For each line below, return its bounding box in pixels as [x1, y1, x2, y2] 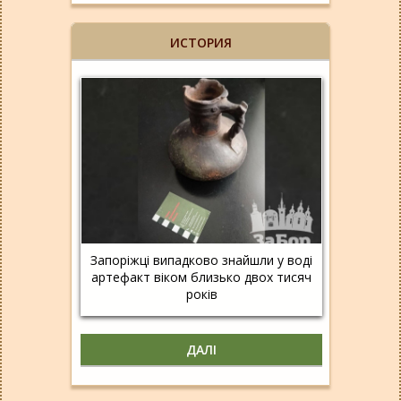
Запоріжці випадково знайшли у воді [90, 251, 312, 269]
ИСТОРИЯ [169, 34, 232, 52]
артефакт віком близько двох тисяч [91, 268, 311, 286]
